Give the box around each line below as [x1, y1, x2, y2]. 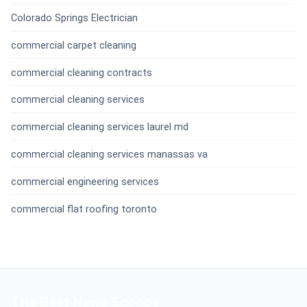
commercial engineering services [11, 175, 159, 188]
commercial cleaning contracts [11, 66, 152, 79]
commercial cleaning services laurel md [11, 121, 188, 134]
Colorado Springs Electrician [11, 12, 138, 25]
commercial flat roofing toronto [11, 203, 157, 215]
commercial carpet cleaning [11, 39, 136, 51]
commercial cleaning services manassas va [11, 148, 208, 160]
